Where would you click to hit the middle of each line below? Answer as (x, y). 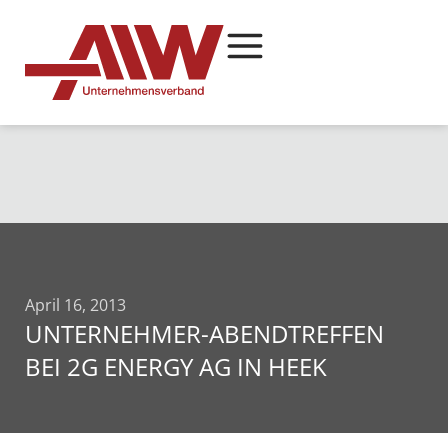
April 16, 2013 (75, 304)
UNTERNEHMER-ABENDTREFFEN (204, 333)
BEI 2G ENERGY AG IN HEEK (176, 366)
